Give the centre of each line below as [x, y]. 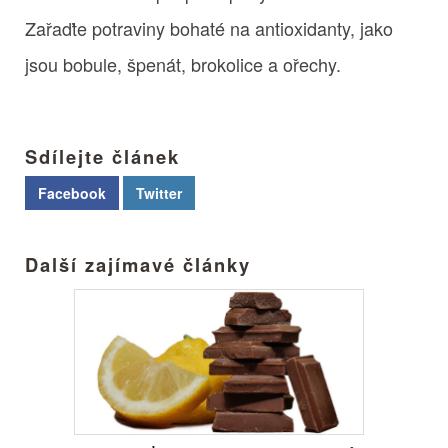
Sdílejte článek [102, 156]
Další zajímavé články [138, 264]
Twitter [159, 192]
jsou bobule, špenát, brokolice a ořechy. [183, 63]
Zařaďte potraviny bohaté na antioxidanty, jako [209, 27]
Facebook [72, 192]
